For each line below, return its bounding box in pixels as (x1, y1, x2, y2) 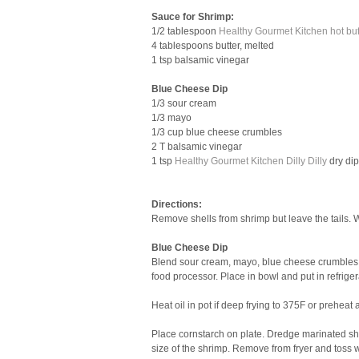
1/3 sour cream (151, 98, 216, 109)
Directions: (151, 199, 202, 210)
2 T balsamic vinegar (151, 141, 242, 152)
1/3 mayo (151, 112, 192, 123)
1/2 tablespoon (151, 26, 219, 37)
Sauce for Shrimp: (151, 11, 234, 22)
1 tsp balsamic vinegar (151, 54, 249, 66)
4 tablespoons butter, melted (151, 40, 274, 51)
